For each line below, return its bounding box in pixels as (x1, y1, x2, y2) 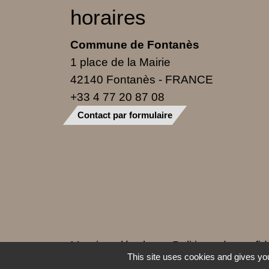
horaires (70, 5, 146, 29)
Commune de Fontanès (70, 38, 199, 52)
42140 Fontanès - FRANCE (70, 73, 213, 86)
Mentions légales (70, 238, 158, 252)
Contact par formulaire (77, 110, 172, 121)
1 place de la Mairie (70, 55, 171, 69)
